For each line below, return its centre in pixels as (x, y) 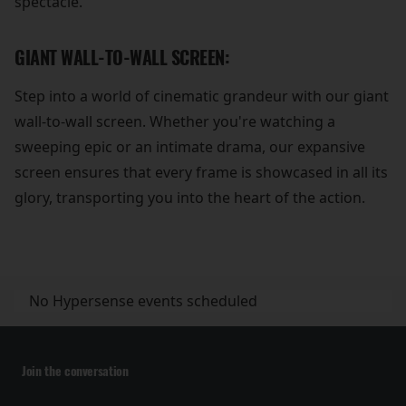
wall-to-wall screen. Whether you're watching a (175, 122)
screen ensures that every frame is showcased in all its (201, 173)
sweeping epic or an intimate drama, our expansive (190, 147)
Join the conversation (75, 372)
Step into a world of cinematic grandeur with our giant (202, 97)
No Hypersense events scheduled (143, 301)
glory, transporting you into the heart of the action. (190, 198)
